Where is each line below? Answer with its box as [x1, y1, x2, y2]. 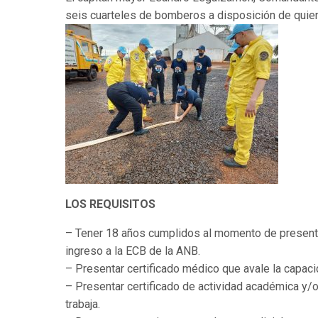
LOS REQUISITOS [65, 197, 155, 211]
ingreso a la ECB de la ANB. [65, 244, 200, 258]
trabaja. [65, 297, 100, 311]
